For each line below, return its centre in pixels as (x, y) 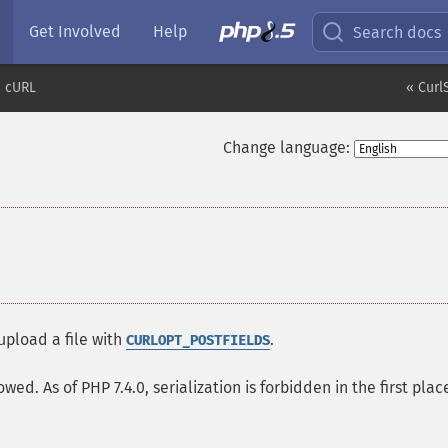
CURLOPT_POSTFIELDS (198, 340)
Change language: (286, 147)
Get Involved (75, 31)
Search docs (397, 32)
